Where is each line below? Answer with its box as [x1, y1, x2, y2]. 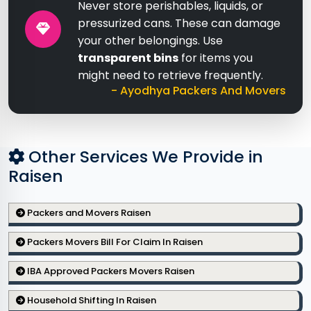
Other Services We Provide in [24, 145, 263, 168]
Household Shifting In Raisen [25, 294, 156, 307]
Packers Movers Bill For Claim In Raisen [25, 235, 203, 249]
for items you [178, 50, 253, 66]
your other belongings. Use [78, 33, 223, 49]
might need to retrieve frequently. [78, 67, 263, 83]
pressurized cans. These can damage [78, 15, 280, 31]
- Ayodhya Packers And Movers [111, 83, 286, 99]
